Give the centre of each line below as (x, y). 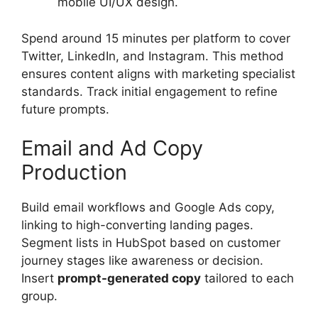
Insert (39, 279)
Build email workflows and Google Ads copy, (148, 208)
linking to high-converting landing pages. (137, 225)
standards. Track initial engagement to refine (149, 91)
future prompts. (65, 109)
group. (39, 296)
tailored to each (247, 279)
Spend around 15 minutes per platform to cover (156, 38)
